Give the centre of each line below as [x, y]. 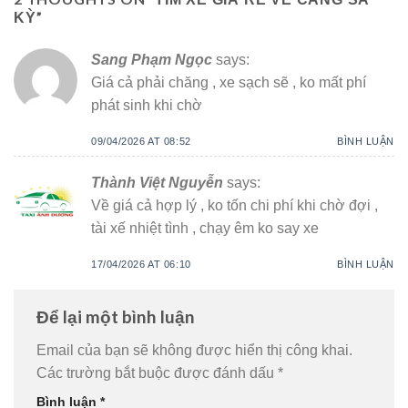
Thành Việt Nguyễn [157, 183]
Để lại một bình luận [117, 316]
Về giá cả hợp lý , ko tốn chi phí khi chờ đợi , [235, 206]
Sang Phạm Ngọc [152, 59]
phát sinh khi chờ [147, 105]
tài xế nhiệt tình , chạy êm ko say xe [205, 229]
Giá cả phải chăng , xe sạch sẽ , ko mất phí [229, 82]
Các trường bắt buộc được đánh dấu [157, 373]
